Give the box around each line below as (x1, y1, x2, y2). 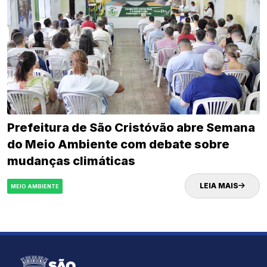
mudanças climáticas (7, 154, 135, 169)
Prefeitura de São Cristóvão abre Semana (7, 120, 255, 135)
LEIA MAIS (200, 181, 238, 191)
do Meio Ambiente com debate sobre (7, 137, 229, 152)
